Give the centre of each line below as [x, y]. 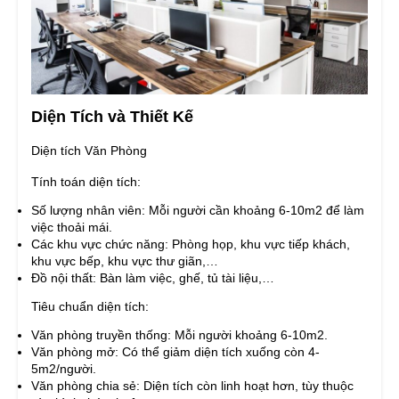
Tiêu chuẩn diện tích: [90, 307]
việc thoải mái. [72, 228]
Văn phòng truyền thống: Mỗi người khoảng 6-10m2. [179, 335]
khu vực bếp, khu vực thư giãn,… [125, 261]
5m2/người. [64, 369]
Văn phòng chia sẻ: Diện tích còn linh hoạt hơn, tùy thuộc [192, 386]
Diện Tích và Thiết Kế [112, 117]
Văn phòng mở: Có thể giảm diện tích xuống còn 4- [175, 352]
